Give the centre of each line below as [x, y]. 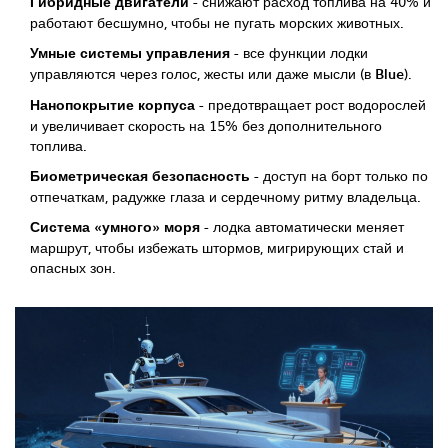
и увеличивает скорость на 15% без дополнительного [206, 125]
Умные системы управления [130, 53]
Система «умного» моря [115, 227]
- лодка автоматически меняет [302, 226]
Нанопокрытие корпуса [112, 105]
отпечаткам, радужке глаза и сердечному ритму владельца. [225, 196]
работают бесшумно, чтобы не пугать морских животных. [217, 22]
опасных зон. [73, 267]
